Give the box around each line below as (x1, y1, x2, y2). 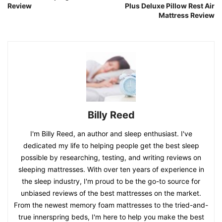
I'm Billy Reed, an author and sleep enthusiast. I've (30, 129, 192, 138)
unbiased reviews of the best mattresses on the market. (21, 188, 201, 197)
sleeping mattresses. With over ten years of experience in (18, 165, 204, 173)
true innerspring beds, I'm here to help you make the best (18, 212, 204, 221)
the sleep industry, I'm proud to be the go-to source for (22, 176, 200, 185)
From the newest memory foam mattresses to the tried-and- (14, 200, 208, 209)
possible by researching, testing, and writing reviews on (21, 153, 201, 162)
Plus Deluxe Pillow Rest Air (125, 1, 215, 10)
